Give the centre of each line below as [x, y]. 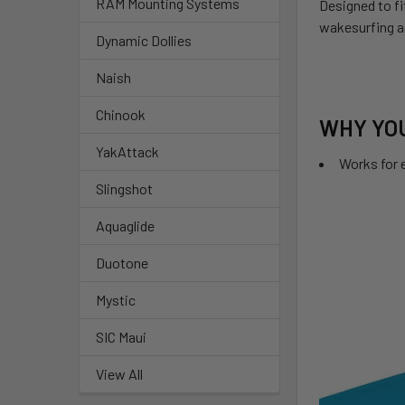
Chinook [121, 115]
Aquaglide [125, 226]
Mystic [116, 300]
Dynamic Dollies [144, 41]
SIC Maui [121, 337]
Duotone [122, 263]
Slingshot [124, 189]
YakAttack [127, 152]
